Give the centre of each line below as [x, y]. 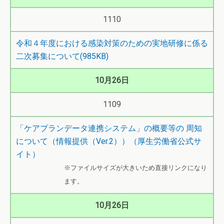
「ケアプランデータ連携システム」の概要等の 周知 [109, 128]
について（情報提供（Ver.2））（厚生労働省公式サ [109, 141]
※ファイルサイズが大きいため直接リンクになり [135, 168]
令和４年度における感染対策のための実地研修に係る [112, 43]
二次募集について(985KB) [62, 56]
